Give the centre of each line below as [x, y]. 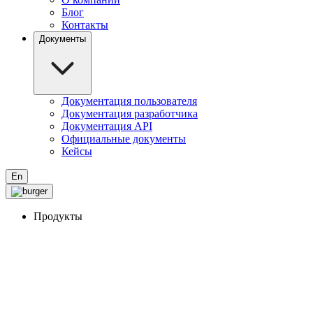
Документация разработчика [130, 114]
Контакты [85, 25]
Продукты [58, 216]
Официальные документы [124, 139]
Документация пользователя [129, 101]
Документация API [107, 126]
